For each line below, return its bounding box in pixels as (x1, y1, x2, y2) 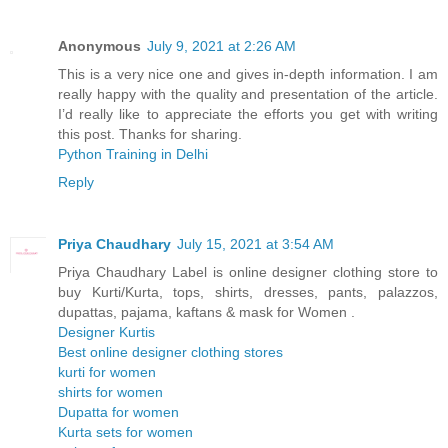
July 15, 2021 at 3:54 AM (177, 235, 334, 252)
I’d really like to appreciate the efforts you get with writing (58, 105, 438, 122)
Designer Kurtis (58, 323, 155, 340)
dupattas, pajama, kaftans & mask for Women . (58, 303, 355, 320)
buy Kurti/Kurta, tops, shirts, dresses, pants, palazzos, (58, 283, 438, 300)
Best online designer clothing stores (58, 343, 283, 360)
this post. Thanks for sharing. (58, 125, 242, 142)
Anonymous (58, 37, 141, 54)
